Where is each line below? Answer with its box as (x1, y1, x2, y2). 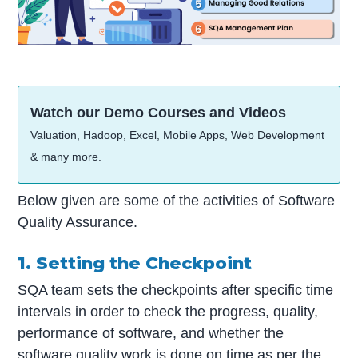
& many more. (30, 150, 102, 164)
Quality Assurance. (18, 214, 138, 231)
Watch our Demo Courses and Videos (30, 105, 287, 121)
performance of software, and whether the (18, 325, 284, 342)
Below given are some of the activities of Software (18, 193, 336, 209)
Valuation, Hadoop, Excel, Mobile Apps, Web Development (30, 129, 325, 142)
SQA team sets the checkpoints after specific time (18, 282, 334, 299)
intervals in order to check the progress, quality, (18, 304, 319, 320)
